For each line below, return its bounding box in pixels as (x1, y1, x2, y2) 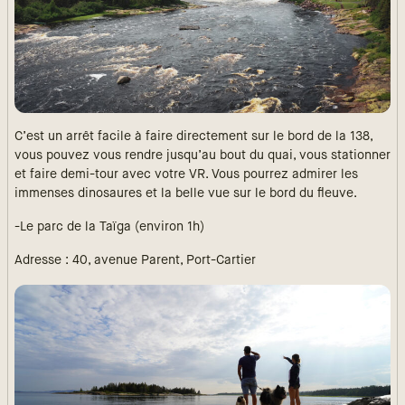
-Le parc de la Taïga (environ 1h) (14, 220, 204, 233)
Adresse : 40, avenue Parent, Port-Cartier (14, 253, 256, 267)
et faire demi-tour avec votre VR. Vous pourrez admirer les (14, 167, 358, 181)
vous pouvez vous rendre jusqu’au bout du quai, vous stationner (14, 148, 391, 162)
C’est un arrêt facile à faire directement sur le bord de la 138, (14, 129, 372, 143)
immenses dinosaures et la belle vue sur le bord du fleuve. (14, 186, 357, 200)
